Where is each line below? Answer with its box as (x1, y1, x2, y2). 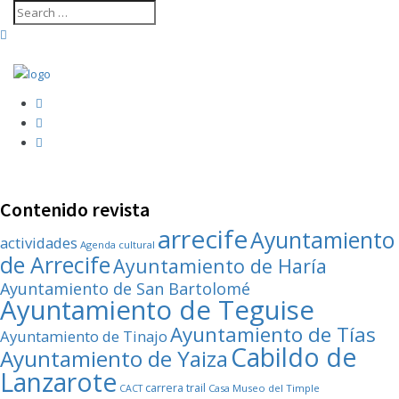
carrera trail (145, 380, 206, 395)
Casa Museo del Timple (208, 381, 320, 395)
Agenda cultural (80, 238, 155, 251)
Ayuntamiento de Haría (113, 253, 327, 279)
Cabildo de (231, 340, 356, 374)
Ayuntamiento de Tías (170, 321, 376, 348)
